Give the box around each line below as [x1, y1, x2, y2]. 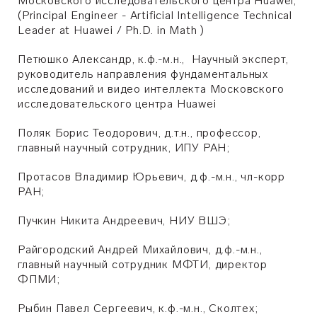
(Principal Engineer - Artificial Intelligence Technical [18, 8, 292, 22]
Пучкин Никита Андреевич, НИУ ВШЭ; [18, 214, 231, 227]
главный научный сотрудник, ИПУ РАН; [18, 141, 230, 154]
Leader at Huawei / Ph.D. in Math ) [18, 23, 205, 37]
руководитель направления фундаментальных [18, 67, 268, 81]
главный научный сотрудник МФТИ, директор [18, 258, 267, 271]
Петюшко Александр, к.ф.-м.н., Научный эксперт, [18, 52, 289, 66]
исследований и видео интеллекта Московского [18, 82, 284, 96]
